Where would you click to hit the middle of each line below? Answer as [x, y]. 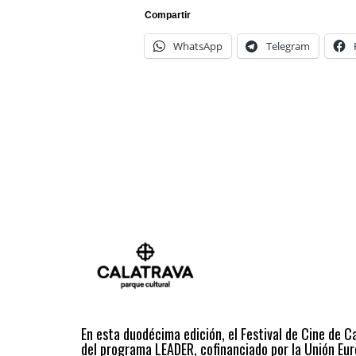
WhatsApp [198, 46]
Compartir [168, 15]
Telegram [288, 46]
